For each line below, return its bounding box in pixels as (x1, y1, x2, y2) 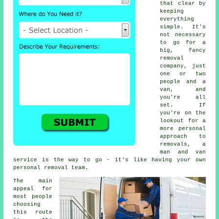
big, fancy (160, 47, 206, 54)
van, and (160, 87, 206, 93)
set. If (160, 102, 206, 109)
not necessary (160, 32, 206, 38)
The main (13, 178, 52, 184)
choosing (13, 201, 41, 208)
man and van (160, 149, 206, 155)
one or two (160, 71, 206, 77)
